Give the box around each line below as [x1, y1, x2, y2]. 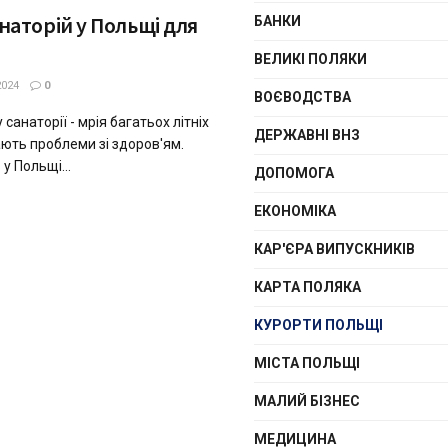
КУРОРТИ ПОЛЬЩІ [254, 317, 383, 333]
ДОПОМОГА [254, 165, 334, 181]
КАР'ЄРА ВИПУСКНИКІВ [254, 241, 415, 257]
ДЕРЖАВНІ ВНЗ [254, 127, 360, 143]
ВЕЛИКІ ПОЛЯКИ [254, 51, 367, 67]
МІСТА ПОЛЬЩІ [254, 355, 360, 371]
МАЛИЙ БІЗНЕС [254, 393, 360, 409]
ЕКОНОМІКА [254, 203, 336, 219]
